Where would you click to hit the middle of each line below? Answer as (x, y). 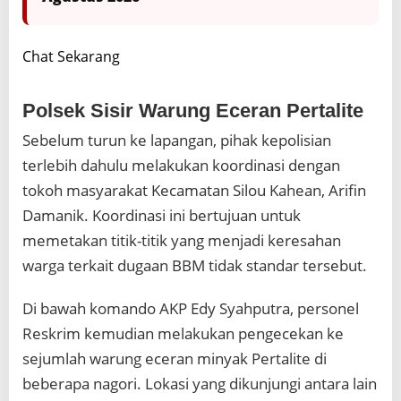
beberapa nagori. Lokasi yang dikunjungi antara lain (200, 383)
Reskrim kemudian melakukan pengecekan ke (183, 333)
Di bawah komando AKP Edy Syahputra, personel (191, 308)
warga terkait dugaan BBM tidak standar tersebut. (195, 265)
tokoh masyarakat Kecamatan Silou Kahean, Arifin (194, 190)
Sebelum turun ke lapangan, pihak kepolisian (177, 140)
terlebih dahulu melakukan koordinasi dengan (181, 165)
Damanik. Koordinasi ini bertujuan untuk (162, 215)
